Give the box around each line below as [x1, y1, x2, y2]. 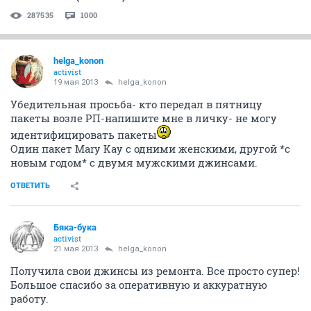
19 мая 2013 [53, 78, 98, 87]
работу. [10, 292, 49, 305]
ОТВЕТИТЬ [10, 181, 50, 190]
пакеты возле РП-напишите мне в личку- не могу [10, 111, 277, 125]
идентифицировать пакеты [10, 128, 157, 142]
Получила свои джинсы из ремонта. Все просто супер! [10, 264, 300, 278]
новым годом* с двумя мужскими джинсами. [10, 155, 258, 169]
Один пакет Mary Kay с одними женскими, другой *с [10, 142, 290, 155]
